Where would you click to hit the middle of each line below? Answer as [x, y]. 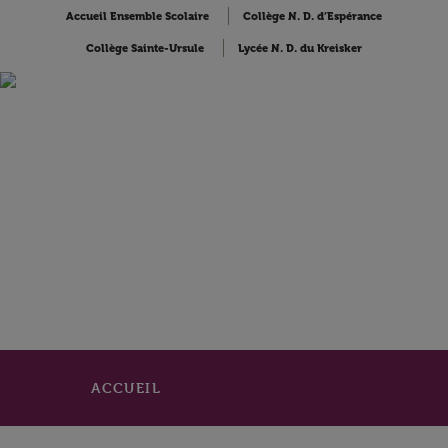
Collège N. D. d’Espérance [312, 16]
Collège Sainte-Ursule [145, 48]
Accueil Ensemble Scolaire [137, 16]
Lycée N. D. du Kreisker [300, 48]
